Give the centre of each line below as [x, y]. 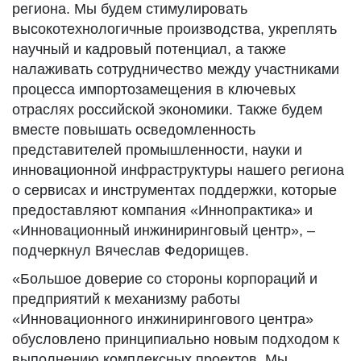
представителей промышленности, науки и [157, 150]
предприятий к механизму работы [126, 299]
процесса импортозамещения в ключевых [154, 89]
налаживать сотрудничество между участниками [176, 69]
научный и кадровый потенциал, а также [149, 49]
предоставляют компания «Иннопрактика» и [162, 210]
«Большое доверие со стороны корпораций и [165, 279]
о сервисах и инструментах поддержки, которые [174, 190]
